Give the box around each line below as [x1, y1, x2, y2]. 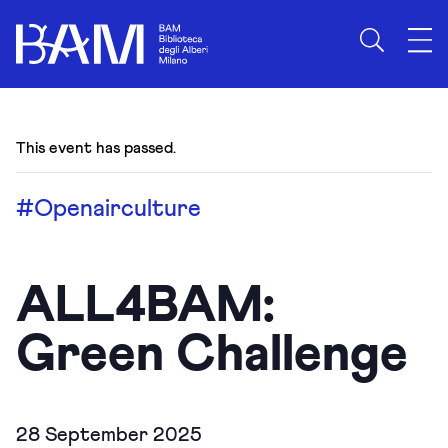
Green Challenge [16, 329, 408, 381]
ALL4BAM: [16, 280, 275, 332]
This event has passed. [16, 140, 176, 156]
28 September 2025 [16, 425, 202, 445]
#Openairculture [16, 197, 201, 221]
